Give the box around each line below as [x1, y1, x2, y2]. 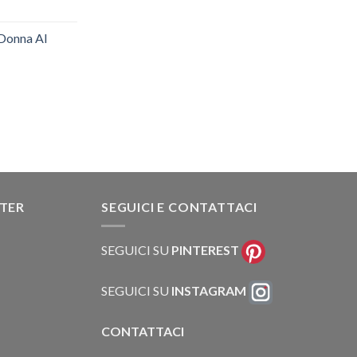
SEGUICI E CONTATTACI [101, 198, 257, 214]
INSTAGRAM [171, 282, 246, 298]
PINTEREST [171, 242, 239, 258]
